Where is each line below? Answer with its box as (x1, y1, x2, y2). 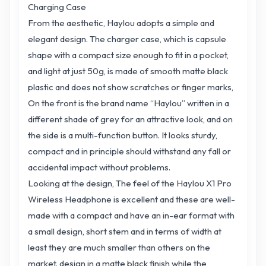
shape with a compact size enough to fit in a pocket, (28, 49, 229, 61)
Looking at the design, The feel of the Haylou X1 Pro (28, 178, 232, 189)
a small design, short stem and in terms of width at (28, 226, 221, 237)
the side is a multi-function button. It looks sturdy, (28, 129, 217, 141)
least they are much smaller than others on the (28, 242, 210, 253)
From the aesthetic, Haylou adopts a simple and (28, 17, 214, 28)
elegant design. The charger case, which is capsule (28, 33, 226, 45)
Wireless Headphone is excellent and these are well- (28, 194, 235, 205)
